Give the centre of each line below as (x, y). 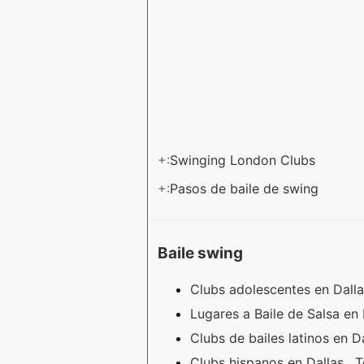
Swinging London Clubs (245, 160)
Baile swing (200, 253)
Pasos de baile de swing (246, 188)
